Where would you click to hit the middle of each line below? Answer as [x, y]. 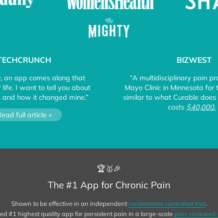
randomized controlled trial [167, 203]
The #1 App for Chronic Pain [109, 185]
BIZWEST [194, 60]
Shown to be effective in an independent [70, 203]
